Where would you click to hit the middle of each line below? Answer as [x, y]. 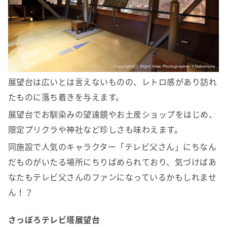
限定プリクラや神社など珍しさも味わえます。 [96, 129]
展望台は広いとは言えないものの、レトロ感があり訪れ [113, 81]
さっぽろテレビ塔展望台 [54, 219]
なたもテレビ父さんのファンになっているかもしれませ [112, 177]
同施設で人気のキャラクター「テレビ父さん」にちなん [112, 146]
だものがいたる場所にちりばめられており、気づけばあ [112, 161]
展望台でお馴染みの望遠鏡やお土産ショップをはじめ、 [112, 114]
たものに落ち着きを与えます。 [66, 97]
